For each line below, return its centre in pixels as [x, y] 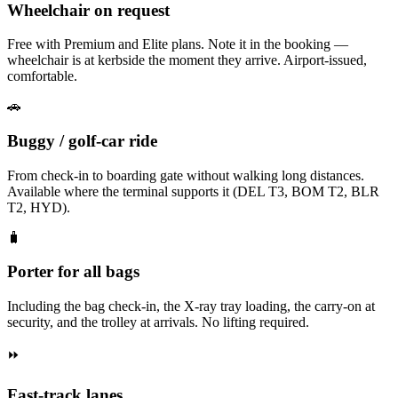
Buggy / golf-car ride [82, 141]
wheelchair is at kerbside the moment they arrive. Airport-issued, [187, 60]
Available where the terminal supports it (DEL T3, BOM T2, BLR [193, 191]
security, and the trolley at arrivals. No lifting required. [158, 322]
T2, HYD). [39, 207]
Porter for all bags [73, 272]
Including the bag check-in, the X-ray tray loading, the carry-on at [191, 306]
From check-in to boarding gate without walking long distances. [186, 175]
